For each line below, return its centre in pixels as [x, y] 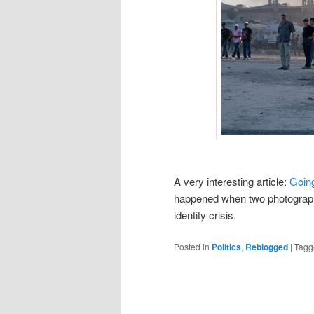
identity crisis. [205, 214]
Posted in [192, 247]
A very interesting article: [232, 181]
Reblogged [267, 247]
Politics [226, 247]
